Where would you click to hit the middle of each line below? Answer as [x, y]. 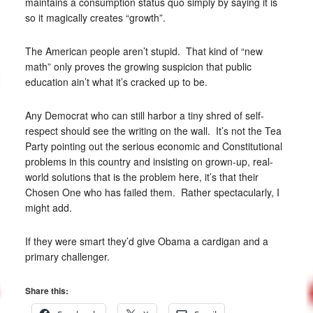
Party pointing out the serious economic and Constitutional [153, 146]
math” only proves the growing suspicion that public [138, 66]
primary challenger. [67, 256]
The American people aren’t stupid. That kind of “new [144, 51]
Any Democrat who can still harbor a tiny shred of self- [144, 115]
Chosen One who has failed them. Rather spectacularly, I [152, 192]
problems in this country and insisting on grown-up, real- [149, 161]
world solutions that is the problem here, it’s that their [141, 177]
